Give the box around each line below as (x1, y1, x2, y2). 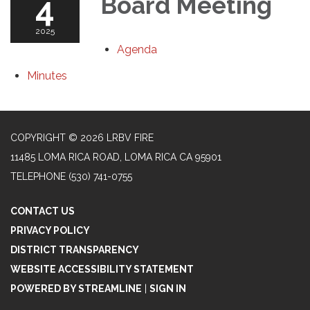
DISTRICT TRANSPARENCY (10, 244, 139, 255)
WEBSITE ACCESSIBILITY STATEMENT (10, 263, 194, 275)
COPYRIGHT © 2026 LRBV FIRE (10, 131, 154, 143)
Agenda (117, 42, 157, 56)
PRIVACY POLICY (10, 224, 90, 236)
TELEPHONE (10, 170, 66, 182)
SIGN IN (149, 282, 186, 294)
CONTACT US (10, 205, 75, 217)
